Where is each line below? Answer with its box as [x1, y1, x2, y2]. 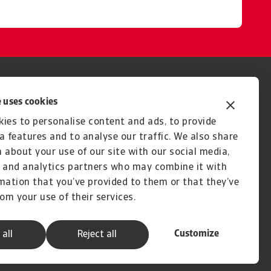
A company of [140, 247, 191, 256]
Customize [174, 229, 219, 239]
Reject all [77, 229, 117, 240]
